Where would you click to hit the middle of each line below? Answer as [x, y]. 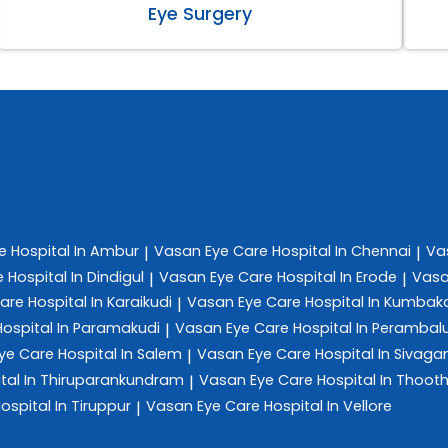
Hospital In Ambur [75, 250]
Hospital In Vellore [328, 405]
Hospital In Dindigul [76, 276]
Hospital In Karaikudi [100, 302]
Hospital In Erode [337, 276]
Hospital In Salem [120, 353]
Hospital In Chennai [341, 250]
